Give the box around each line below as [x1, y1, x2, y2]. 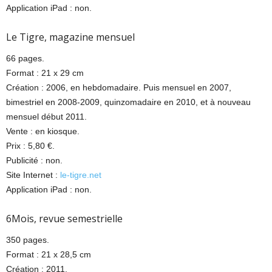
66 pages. [6, 53, 44, 63]
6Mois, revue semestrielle [6, 211, 123, 225]
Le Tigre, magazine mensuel [6, 30, 135, 44]
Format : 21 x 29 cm [6, 67, 84, 78]
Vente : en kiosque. [6, 126, 80, 136]
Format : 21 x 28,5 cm [6, 249, 91, 259]
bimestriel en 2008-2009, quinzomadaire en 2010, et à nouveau [6, 97, 251, 107]
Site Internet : [6, 169, 60, 180]
